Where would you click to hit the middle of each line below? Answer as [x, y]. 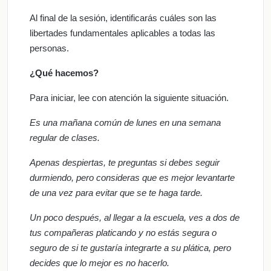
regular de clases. [65, 137]
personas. [49, 48]
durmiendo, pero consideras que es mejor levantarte [132, 177]
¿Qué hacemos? [64, 73]
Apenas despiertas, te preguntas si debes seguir [125, 162]
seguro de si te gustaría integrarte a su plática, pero [130, 247]
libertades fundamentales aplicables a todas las [122, 33]
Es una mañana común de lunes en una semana [125, 122]
